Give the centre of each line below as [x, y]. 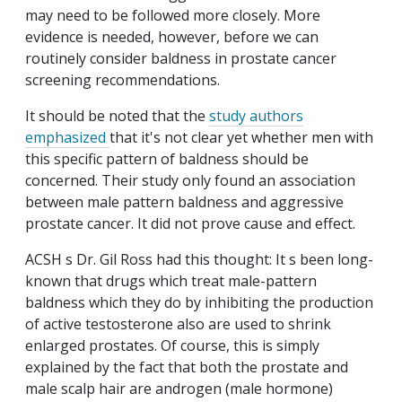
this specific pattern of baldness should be [167, 159]
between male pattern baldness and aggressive [184, 202]
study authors [256, 116]
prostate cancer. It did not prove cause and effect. [190, 224]
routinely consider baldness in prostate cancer [181, 59]
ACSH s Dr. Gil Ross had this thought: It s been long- [199, 260]
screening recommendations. [122, 80]
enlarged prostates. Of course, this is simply [172, 346]
